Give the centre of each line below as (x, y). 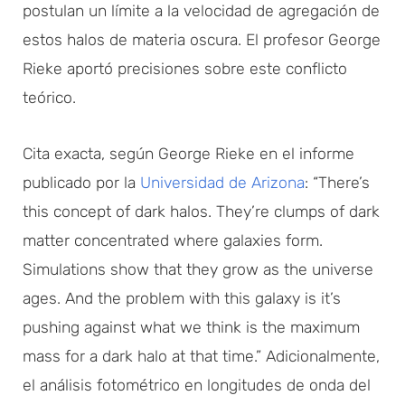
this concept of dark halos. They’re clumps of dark (201, 211)
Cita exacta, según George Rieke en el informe (188, 153)
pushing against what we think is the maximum (191, 327)
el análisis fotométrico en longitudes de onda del (197, 385)
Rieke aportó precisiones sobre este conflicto (185, 68)
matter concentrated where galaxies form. (173, 240)
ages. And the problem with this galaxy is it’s (182, 298)
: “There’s (337, 182)
